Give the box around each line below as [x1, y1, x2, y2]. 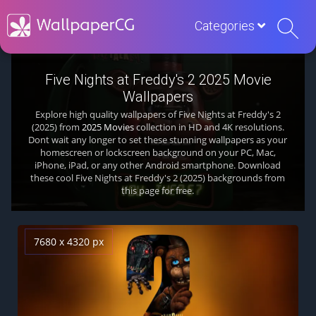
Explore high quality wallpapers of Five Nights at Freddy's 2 [35, 108, 281, 121]
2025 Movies [81, 121, 134, 133]
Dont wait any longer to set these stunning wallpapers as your [28, 133, 288, 146]
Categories [195, 18, 257, 33]
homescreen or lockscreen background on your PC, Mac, [39, 146, 276, 159]
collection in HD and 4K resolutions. [133, 121, 284, 133]
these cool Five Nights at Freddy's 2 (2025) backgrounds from [30, 171, 286, 184]
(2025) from [31, 121, 82, 133]
